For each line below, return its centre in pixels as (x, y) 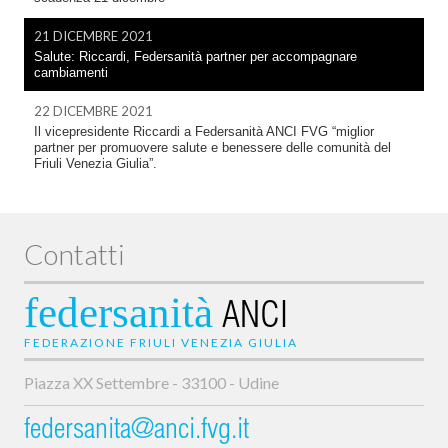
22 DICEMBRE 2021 (93, 111)
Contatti (74, 254)
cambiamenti (71, 72)
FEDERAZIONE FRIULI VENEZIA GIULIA (161, 342)
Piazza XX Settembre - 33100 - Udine (151, 382)
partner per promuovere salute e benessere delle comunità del (212, 147)
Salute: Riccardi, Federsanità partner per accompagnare (195, 56)
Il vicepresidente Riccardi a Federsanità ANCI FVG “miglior (204, 131)
